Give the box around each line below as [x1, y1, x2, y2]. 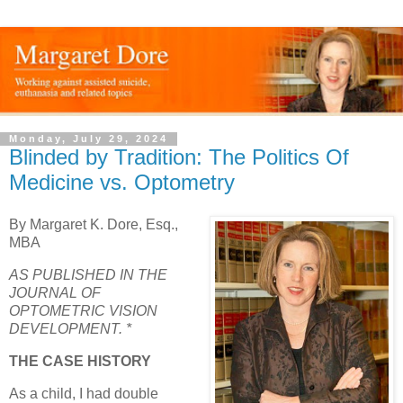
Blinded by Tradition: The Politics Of [9, 144, 349, 169]
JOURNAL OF [9, 285, 101, 301]
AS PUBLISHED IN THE [9, 267, 167, 283]
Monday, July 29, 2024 [9, 133, 168, 145]
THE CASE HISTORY [9, 353, 151, 369]
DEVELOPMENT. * [9, 321, 131, 337]
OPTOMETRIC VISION [9, 303, 157, 319]
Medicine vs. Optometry [9, 169, 235, 194]
